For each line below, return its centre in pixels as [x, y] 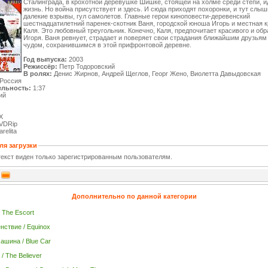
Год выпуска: [45, 59]
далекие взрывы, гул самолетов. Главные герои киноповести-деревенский [137, 16]
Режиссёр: [40, 66]
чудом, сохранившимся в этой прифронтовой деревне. [107, 45]
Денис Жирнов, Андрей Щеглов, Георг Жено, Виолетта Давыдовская [156, 74]
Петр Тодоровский [86, 66]
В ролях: [38, 74]
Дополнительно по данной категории [134, 197]
